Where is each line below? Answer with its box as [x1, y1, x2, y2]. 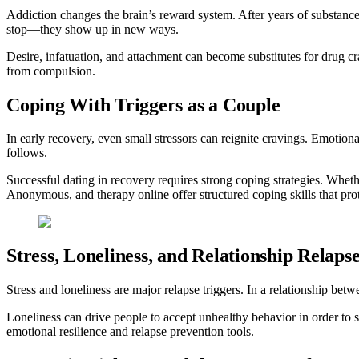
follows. [6, 146, 47, 160]
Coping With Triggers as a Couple [6, 94, 280, 115]
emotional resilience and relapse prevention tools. [6, 325, 254, 339]
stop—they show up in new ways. [6, 22, 179, 36]
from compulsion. [6, 63, 95, 78]
